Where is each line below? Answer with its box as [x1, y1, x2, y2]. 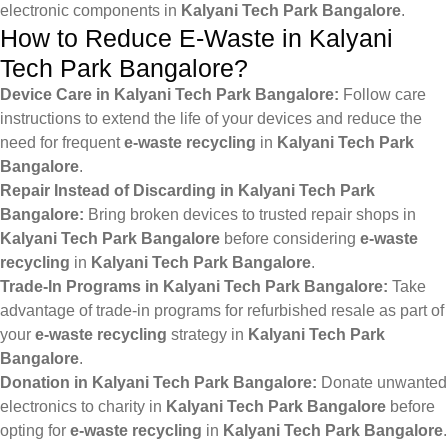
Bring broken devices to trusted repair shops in [84, 206, 416, 223]
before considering [220, 230, 360, 247]
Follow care [339, 86, 426, 103]
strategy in [167, 326, 248, 343]
